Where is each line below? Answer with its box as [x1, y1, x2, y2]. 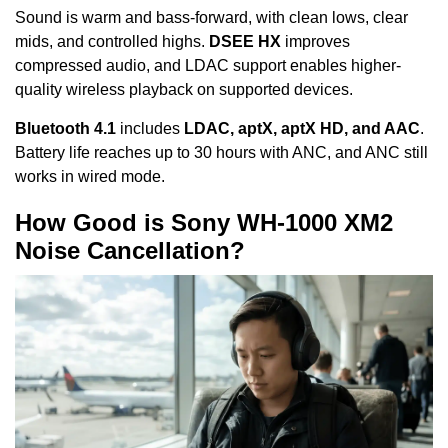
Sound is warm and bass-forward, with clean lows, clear [15, 9, 408, 27]
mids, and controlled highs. [15, 33, 209, 51]
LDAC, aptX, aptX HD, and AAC [184, 119, 420, 137]
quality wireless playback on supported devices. [15, 81, 353, 99]
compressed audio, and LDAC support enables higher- [15, 57, 401, 75]
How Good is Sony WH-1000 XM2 [15, 208, 393, 236]
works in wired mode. [15, 167, 165, 185]
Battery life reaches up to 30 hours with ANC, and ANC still [15, 143, 428, 161]
